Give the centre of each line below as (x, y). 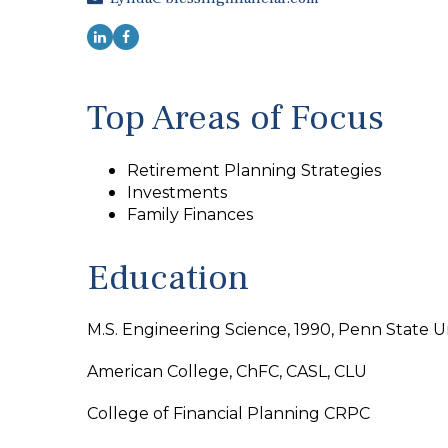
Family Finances (190, 214)
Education (168, 278)
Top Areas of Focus (235, 118)
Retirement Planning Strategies (254, 170)
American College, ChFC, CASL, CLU (227, 371)
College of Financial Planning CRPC (228, 413)
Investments (177, 192)
